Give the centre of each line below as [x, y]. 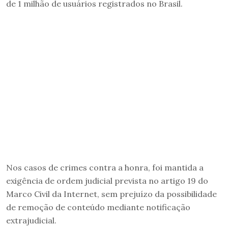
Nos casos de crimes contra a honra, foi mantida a [105, 167]
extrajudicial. [31, 220]
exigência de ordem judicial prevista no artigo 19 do [107, 180]
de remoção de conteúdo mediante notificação [98, 207]
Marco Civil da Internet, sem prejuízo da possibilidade [111, 194]
